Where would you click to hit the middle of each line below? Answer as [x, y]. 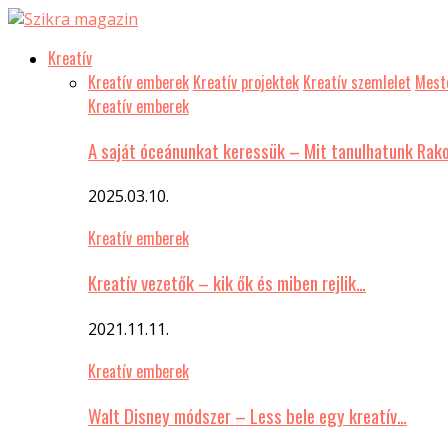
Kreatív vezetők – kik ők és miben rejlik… [227, 283]
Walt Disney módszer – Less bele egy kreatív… [247, 415]
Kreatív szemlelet [357, 82]
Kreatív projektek [246, 82]
